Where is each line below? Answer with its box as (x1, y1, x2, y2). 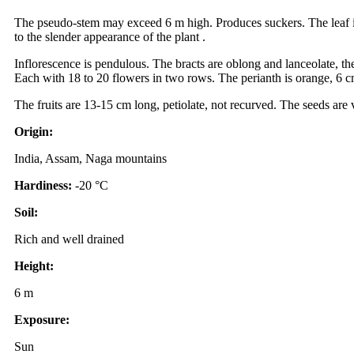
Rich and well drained (14, 232, 124, 246)
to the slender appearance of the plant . (14, 29, 205, 43)
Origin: (14, 124, 53, 138)
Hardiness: (14, 178, 75, 192)
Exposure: (14, 312, 70, 326)
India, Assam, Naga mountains (14, 151, 167, 165)
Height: (14, 258, 54, 273)
